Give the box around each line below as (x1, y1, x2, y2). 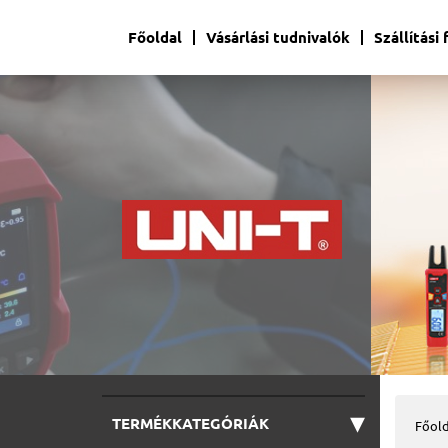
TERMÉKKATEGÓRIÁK (112, 413, 269, 433)
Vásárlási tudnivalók (206, 27, 350, 47)
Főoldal (128, 27, 182, 47)
